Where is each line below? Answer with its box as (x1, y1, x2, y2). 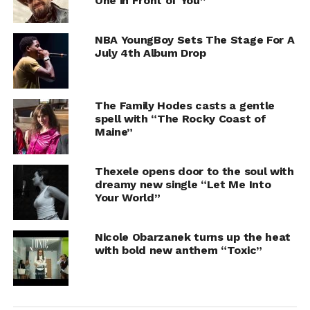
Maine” (94, 125, 133, 139)
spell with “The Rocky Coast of (94, 112, 266, 126)
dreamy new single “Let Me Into (94, 178, 271, 192)
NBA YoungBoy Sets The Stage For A (94, 33, 295, 47)
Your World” (94, 191, 161, 205)
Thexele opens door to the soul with (94, 165, 294, 179)
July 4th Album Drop (94, 46, 206, 60)
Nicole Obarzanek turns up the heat (94, 230, 291, 244)
